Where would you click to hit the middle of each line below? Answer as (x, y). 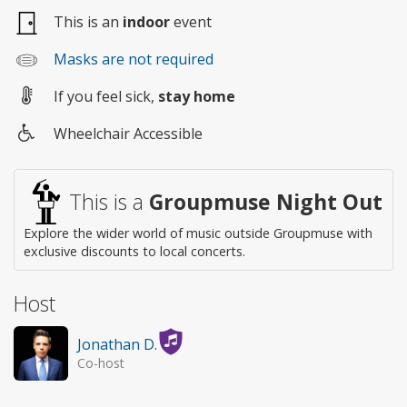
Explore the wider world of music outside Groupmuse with (198, 233)
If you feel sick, (106, 97)
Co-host (101, 363)
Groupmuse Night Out (266, 202)
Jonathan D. (117, 345)
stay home (197, 97)
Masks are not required (134, 59)
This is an (88, 21)
